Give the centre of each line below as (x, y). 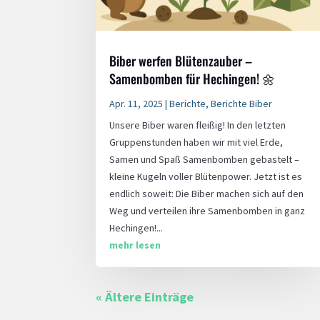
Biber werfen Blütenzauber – (181, 60)
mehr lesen (135, 245)
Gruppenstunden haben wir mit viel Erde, (196, 142)
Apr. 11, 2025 (136, 103)
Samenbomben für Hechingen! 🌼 (192, 78)
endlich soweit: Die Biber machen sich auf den (207, 193)
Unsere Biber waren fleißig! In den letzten (198, 125)
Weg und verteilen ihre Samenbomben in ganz (207, 210)
